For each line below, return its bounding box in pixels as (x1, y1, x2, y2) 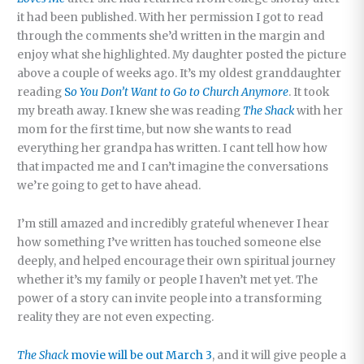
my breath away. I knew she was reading (17, 103, 244, 118)
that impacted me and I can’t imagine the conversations (17, 159, 329, 174)
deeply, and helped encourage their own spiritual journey (17, 253, 336, 268)
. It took (288, 84, 330, 99)
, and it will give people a (212, 348, 347, 362)
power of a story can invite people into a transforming (17, 291, 323, 305)
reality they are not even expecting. (17, 310, 214, 324)
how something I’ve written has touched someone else (17, 235, 322, 249)
